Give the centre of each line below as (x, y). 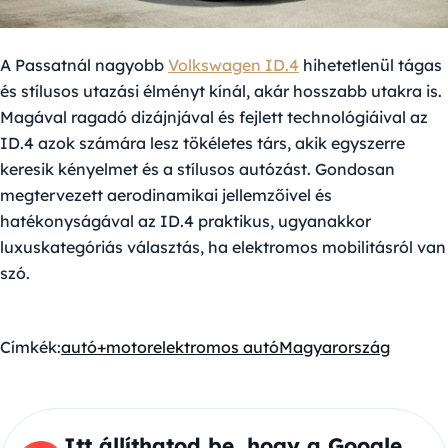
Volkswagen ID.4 (233, 65)
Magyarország (334, 347)
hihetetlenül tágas (370, 65)
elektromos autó (216, 347)
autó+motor (107, 347)
